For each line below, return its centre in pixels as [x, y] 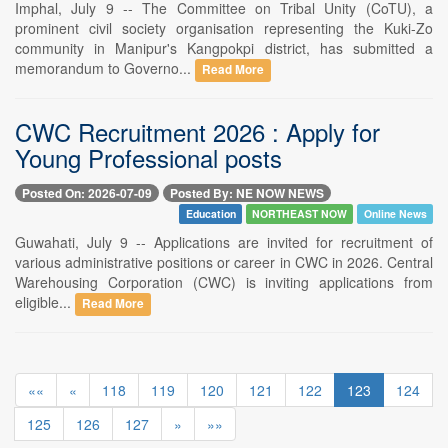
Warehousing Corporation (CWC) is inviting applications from [224, 282]
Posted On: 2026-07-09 [87, 193]
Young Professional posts [148, 157]
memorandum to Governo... [105, 67]
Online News [395, 214]
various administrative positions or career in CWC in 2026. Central [224, 262]
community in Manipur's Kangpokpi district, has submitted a [224, 47]
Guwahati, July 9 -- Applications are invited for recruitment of [224, 242]
